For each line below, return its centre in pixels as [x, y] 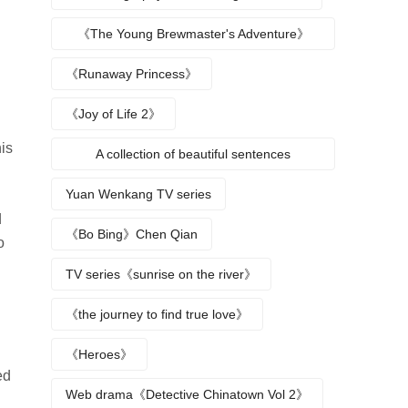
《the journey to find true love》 [157, 314]
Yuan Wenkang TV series [138, 194]
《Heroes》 [99, 354]
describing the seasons [193, 185]
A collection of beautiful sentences [193, 154]
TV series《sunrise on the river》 [161, 274]
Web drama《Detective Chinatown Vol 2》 [187, 394]
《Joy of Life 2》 [113, 114]
